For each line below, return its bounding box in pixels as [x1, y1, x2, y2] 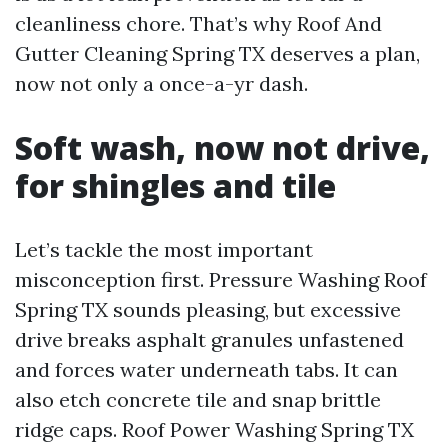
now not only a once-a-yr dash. [15, 71, 308, 96]
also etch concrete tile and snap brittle [15, 387, 381, 412]
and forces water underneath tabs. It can [15, 357, 398, 382]
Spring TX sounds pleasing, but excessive [15, 297, 401, 322]
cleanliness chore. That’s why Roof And [15, 11, 382, 36]
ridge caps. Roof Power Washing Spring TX [15, 417, 414, 442]
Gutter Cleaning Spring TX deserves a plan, [15, 41, 420, 66]
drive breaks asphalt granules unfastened [15, 327, 404, 352]
